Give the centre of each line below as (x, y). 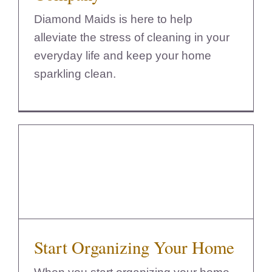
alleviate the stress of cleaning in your (131, 37)
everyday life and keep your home (122, 55)
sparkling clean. (75, 73)
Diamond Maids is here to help (113, 19)
